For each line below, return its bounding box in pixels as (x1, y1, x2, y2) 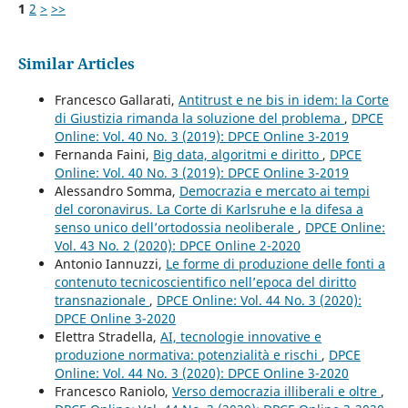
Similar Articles (17, 53, 135, 74)
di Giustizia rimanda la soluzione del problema (54, 108, 344, 127)
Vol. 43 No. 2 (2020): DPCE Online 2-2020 (54, 236, 301, 254)
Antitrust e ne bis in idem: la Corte (178, 90, 389, 108)
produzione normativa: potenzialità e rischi (54, 345, 321, 363)
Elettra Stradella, (54, 327, 160, 345)
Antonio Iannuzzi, (54, 254, 166, 272)
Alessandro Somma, (54, 181, 179, 199)
